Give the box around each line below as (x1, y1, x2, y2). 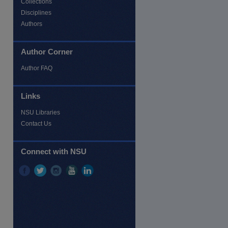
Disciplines (21, 9, 51, 16)
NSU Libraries (21, 109, 60, 116)
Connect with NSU (21, 147, 87, 156)
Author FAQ (21, 65, 52, 72)
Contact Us (21, 120, 51, 127)
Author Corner (21, 47, 73, 56)
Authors (21, 20, 42, 27)
